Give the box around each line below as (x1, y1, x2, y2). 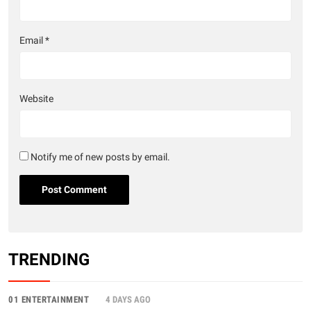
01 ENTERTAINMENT (8, 294, 89, 305)
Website (19, 93, 53, 106)
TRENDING (8, 249, 90, 269)
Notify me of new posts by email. (31, 151, 170, 164)
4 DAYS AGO (106, 294, 151, 305)
